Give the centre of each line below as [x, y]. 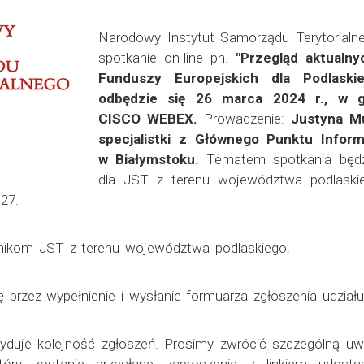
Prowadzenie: [245, 119]
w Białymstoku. [149, 159]
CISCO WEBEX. [148, 119]
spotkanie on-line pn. [167, 58]
